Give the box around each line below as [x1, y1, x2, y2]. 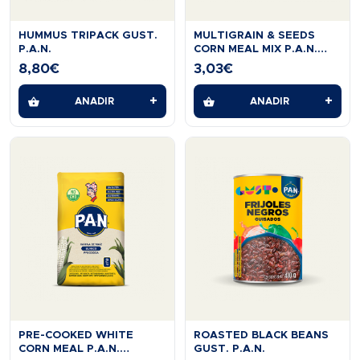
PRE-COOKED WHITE [18, 330, 134, 342]
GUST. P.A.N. [194, 344, 266, 355]
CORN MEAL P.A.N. [18, 344, 121, 355]
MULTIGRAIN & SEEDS [194, 31, 316, 42]
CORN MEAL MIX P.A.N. [194, 44, 318, 55]
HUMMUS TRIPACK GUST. [18, 31, 158, 42]
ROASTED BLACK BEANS [194, 330, 329, 342]
